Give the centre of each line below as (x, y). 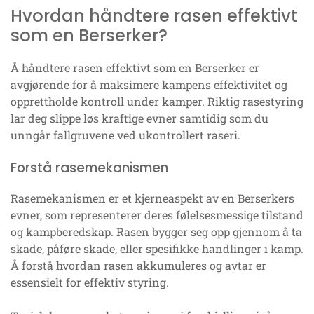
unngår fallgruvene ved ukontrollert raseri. (125, 135)
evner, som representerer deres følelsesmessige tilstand (157, 215)
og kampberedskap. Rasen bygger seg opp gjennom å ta (156, 232)
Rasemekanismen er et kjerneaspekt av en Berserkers (152, 198)
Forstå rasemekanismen (89, 168)
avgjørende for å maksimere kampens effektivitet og (149, 85)
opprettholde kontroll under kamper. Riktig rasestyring (157, 102)
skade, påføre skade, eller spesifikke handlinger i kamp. (157, 249)
